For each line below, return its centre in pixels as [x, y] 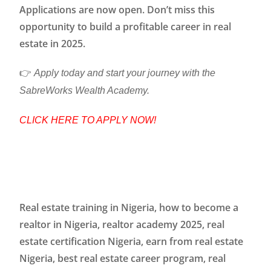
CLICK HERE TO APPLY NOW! [88, 120]
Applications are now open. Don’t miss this [117, 10]
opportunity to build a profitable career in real [126, 27]
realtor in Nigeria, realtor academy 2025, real [122, 224]
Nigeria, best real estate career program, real [123, 258]
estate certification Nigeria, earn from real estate [132, 241]
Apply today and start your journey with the [125, 73]
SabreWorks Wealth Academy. [85, 90]
